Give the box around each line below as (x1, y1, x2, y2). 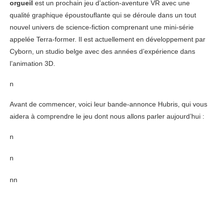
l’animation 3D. (10, 60, 55, 67)
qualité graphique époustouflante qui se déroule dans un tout (10, 11, 196, 19)
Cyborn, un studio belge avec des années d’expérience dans (10, 47, 195, 55)
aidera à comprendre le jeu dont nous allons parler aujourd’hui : (10, 112, 204, 120)
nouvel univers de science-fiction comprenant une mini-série (10, 23, 194, 31)
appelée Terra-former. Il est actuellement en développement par (10, 35, 205, 43)
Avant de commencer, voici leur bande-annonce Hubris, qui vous (10, 100, 207, 108)
